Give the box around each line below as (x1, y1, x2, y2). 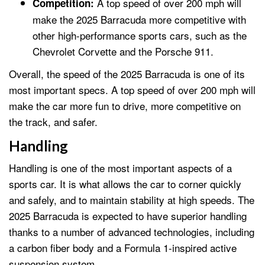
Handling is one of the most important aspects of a (9, 160, 232, 176)
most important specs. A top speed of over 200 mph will (9, 82, 256, 98)
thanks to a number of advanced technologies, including (9, 224, 254, 240)
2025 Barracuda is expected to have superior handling (9, 208, 247, 224)
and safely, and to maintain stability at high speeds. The (9, 192, 254, 208)
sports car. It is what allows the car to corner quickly (9, 176, 241, 192)
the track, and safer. (9, 114, 98, 130)
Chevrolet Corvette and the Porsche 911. (33, 43, 214, 59)
